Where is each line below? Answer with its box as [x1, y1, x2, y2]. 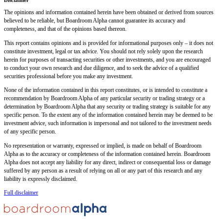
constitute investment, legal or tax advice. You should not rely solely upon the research [4, 48, 203, 54]
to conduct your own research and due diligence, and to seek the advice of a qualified [4, 65, 199, 71]
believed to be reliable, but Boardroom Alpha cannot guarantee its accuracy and [4, 18, 185, 24]
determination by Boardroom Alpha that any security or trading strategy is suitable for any [4, 104, 211, 110]
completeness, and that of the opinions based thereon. [4, 26, 127, 32]
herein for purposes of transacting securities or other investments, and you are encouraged [4, 56, 211, 63]
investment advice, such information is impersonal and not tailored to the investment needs [4, 120, 212, 127]
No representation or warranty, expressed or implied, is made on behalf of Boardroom [4, 142, 201, 149]
